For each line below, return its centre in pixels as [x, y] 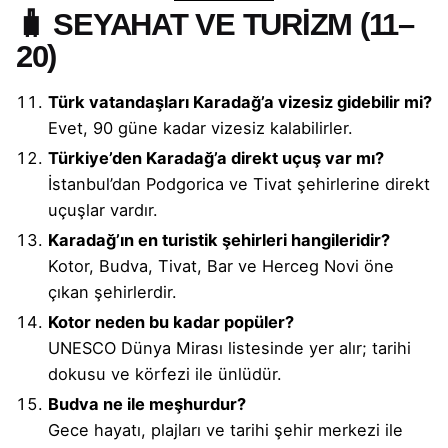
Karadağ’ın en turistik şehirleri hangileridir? [219, 239]
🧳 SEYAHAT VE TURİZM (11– [215, 24]
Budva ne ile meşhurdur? [147, 403]
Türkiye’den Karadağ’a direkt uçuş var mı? [216, 157]
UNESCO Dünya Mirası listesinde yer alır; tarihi [229, 347]
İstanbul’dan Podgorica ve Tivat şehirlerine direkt [239, 183]
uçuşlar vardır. [103, 209]
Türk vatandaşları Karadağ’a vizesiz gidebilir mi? [240, 101]
